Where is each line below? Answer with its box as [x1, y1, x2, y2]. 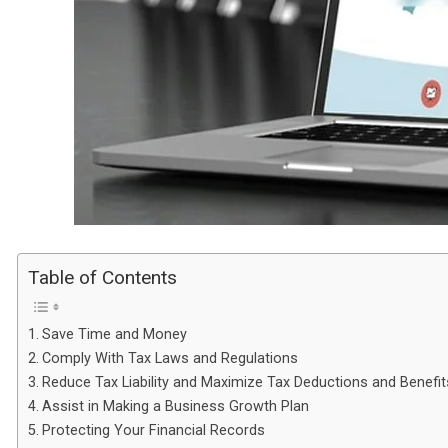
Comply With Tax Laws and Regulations [41, 349, 302, 367]
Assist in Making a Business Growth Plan [41, 397, 313, 415]
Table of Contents [28, 266, 177, 290]
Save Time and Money [41, 325, 187, 343]
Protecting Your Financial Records [41, 421, 265, 439]
